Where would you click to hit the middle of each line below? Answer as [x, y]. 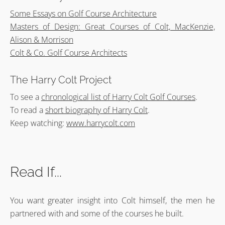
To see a [26, 97]
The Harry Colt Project [61, 80]
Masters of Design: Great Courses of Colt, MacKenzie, [113, 27]
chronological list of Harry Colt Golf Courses [118, 97]
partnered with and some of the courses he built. [97, 213]
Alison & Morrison [42, 40]
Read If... [36, 172]
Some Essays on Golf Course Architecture [83, 14]
